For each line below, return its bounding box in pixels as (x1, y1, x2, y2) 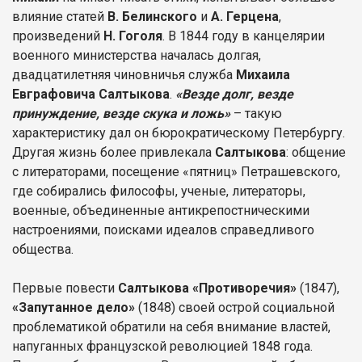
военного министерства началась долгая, (12, 47, 261, 63)
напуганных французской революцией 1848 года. (12, 338, 313, 354)
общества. (12, 241, 74, 257)
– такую (230, 105, 282, 121)
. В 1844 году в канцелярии (162, 27, 325, 44)
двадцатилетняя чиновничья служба (12, 66, 236, 82)
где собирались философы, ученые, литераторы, (12, 183, 305, 199)
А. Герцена (211, 8, 279, 24)
